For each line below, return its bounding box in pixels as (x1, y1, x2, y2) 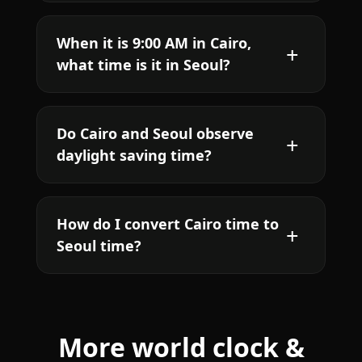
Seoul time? (56, 236, 141, 256)
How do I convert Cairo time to (56, 214, 279, 234)
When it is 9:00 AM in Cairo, (56, 33, 251, 53)
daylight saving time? (56, 145, 212, 166)
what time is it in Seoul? (56, 55, 230, 75)
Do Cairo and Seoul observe (56, 124, 254, 144)
